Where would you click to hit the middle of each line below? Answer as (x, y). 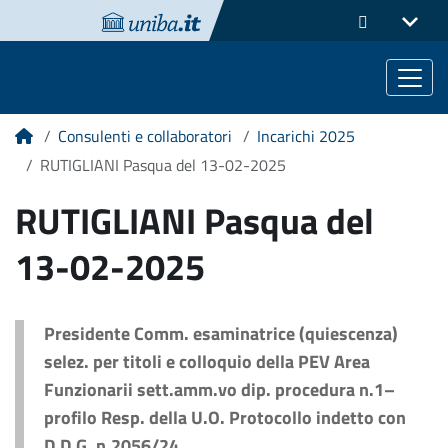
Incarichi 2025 (305, 136)
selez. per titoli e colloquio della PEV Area (207, 361)
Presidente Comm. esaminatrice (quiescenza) (221, 333)
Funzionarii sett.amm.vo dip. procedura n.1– (219, 389)
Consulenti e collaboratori (144, 136)
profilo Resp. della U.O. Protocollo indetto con (225, 417)
